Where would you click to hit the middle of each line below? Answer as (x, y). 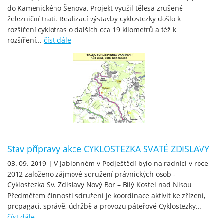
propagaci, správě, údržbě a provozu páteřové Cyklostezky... (104, 206)
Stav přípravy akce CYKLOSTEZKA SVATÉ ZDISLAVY (108, 149)
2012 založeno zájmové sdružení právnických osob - (91, 174)
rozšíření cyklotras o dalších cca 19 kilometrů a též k (92, 29)
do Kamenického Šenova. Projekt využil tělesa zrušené (95, 8)
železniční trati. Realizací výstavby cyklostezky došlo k (94, 18)
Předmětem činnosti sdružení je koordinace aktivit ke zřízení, (106, 195)
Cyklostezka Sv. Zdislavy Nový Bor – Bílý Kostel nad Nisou (100, 184)
